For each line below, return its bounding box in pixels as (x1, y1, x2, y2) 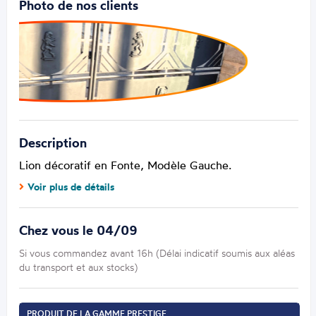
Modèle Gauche (147, 158, 229, 173)
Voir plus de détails (28, 181, 115, 194)
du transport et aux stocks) (19, 261, 138, 274)
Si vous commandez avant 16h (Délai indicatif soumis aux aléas (19, 247, 296, 260)
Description (19, 135, 87, 152)
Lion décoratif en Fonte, (19, 158, 148, 173)
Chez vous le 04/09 (19, 222, 138, 239)
